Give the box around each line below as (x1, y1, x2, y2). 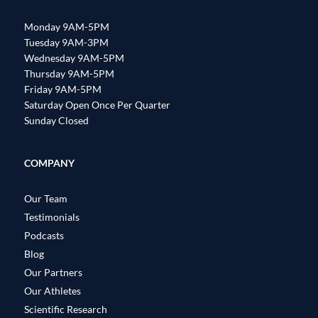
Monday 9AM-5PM (24, 21, 109, 33)
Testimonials (24, 210, 79, 223)
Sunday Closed (24, 114, 89, 127)
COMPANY (24, 157, 75, 170)
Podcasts (24, 229, 64, 241)
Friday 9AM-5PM (24, 83, 102, 96)
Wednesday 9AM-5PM (24, 52, 124, 65)
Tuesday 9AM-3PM (24, 36, 109, 49)
